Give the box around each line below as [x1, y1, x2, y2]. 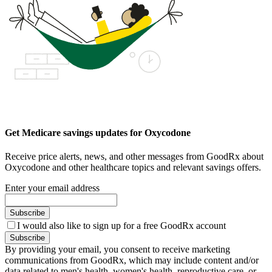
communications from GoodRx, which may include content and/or [5, 254, 259, 265]
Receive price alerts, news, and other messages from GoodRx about [5, 151, 263, 161]
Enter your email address [5, 182, 100, 193]
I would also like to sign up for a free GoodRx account [17, 220, 226, 231]
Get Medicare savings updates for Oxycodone [5, 127, 191, 138]
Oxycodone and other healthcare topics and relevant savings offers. [5, 161, 261, 172]
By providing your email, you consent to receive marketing [5, 243, 230, 254]
